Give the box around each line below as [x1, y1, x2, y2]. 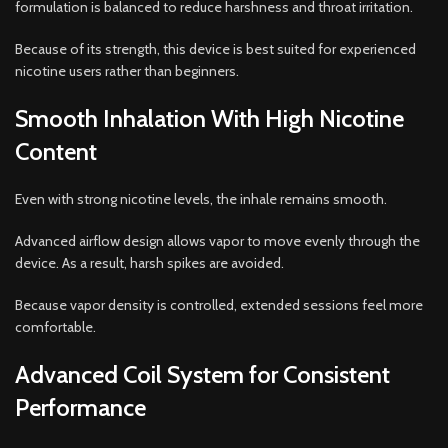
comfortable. [15, 317, 96, 336]
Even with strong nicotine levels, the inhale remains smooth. [15, 189, 387, 208]
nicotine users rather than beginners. [15, 61, 239, 80]
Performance [15, 392, 146, 422]
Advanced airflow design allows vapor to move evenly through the [15, 231, 420, 250]
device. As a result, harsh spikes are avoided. [15, 253, 284, 272]
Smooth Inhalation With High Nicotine [15, 103, 404, 133]
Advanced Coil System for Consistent [15, 359, 390, 389]
